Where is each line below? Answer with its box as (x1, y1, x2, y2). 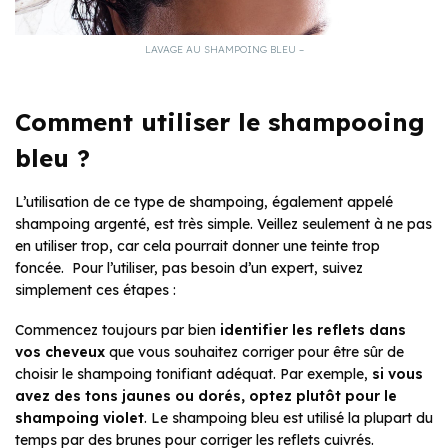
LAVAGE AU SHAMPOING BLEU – (144, 43, 304, 57)
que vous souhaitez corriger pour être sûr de (105, 343, 404, 362)
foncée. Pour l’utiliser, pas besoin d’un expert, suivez (15, 259, 363, 278)
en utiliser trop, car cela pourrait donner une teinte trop (15, 237, 380, 256)
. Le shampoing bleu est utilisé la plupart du (144, 409, 433, 428)
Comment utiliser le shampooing (15, 107, 425, 138)
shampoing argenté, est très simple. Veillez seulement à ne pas (15, 215, 432, 234)
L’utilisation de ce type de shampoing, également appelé (15, 193, 393, 212)
